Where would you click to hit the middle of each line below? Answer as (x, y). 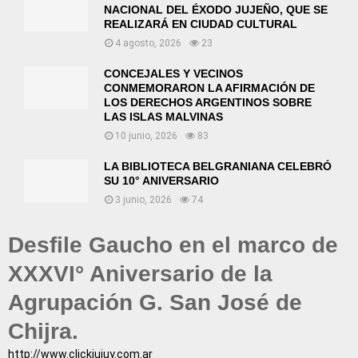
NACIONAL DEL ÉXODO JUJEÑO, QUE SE (216, 10)
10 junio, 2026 (146, 136)
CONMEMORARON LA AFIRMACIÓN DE (209, 88)
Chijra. (43, 332)
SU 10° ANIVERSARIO (161, 181)
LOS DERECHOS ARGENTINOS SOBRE (208, 103)
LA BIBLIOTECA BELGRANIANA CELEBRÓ (218, 167)
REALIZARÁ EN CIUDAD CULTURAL (201, 24)
